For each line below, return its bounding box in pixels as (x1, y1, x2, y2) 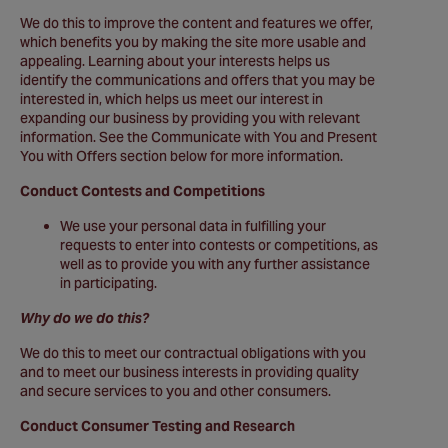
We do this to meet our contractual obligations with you (20, 344, 366, 362)
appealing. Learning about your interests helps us (20, 52, 330, 70)
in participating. (60, 274, 157, 292)
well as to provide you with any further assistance (60, 255, 370, 273)
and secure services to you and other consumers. (20, 382, 331, 400)
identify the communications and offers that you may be (20, 71, 375, 89)
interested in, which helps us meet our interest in (20, 90, 323, 108)
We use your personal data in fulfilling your (60, 217, 326, 235)
